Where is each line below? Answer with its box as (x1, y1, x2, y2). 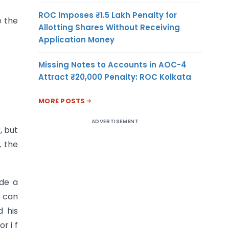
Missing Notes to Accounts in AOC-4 (38, 59, 187, 70)
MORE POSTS (38, 96, 85, 106)
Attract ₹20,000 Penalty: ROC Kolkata (38, 71, 191, 82)
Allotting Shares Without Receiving (38, 21, 180, 33)
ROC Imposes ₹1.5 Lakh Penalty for (38, 9, 177, 20)
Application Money (38, 34, 114, 45)
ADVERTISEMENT (91, 117, 139, 125)
